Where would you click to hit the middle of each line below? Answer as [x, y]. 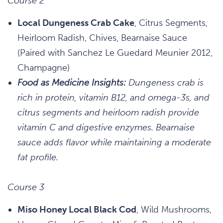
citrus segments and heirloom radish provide [108, 112]
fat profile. [38, 157]
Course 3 [26, 187]
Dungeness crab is [165, 82]
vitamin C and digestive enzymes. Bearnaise [106, 127]
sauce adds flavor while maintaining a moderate [114, 142]
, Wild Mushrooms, [174, 209]
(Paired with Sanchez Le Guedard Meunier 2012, [115, 53]
